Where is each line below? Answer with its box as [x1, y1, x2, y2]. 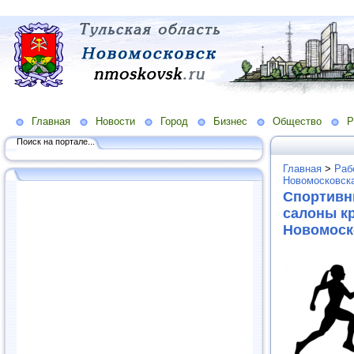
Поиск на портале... [17, 136, 95, 146]
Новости [96, 115, 135, 127]
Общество [273, 115, 322, 127]
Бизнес [213, 115, 247, 127]
